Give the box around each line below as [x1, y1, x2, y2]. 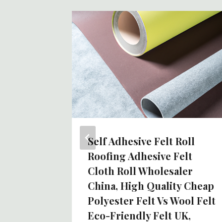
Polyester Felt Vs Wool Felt [88, 193, 216, 207]
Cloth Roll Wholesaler [88, 164, 193, 177]
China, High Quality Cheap [88, 178, 214, 192]
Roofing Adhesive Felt [88, 149, 192, 163]
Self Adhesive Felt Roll [88, 134, 195, 148]
